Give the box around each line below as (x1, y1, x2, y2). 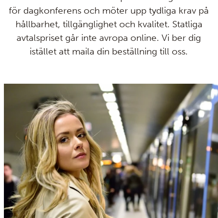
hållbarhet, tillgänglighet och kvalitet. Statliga (16, 18, 202, 30)
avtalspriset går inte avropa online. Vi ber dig (17, 32, 201, 44)
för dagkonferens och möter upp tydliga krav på (9, 5, 209, 17)
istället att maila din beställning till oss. (30, 46, 188, 57)
